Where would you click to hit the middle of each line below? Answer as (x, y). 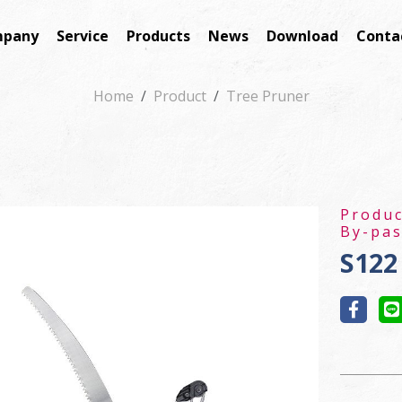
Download (302, 36)
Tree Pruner (267, 96)
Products (158, 36)
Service (82, 36)
